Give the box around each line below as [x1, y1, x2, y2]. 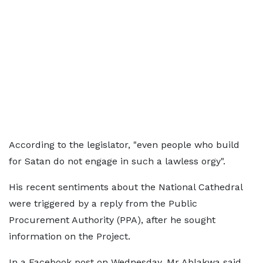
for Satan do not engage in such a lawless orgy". [9, 156, 225, 167]
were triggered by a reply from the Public [9, 198, 197, 209]
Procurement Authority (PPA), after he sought [9, 214, 215, 225]
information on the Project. [9, 231, 130, 242]
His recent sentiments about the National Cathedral [9, 181, 242, 193]
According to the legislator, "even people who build [9, 139, 240, 150]
